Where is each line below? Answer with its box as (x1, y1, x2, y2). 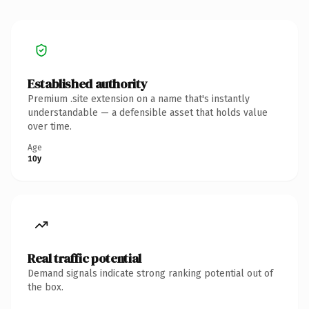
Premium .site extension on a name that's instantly (28, 92, 250, 105)
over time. (28, 120, 72, 132)
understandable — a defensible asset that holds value (28, 106, 268, 119)
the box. (28, 281, 63, 293)
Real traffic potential (28, 249, 141, 267)
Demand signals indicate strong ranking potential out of (28, 267, 273, 279)
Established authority (28, 74, 148, 92)
